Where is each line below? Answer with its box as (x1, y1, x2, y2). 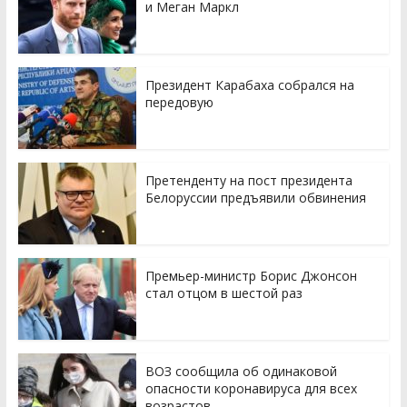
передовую (144, 93, 213, 111)
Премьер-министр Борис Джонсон (144, 266, 357, 284)
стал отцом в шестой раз (144, 283, 303, 302)
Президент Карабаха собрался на (144, 75, 354, 94)
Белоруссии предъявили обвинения (144, 188, 366, 206)
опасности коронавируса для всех (144, 379, 357, 397)
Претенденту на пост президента (144, 171, 352, 189)
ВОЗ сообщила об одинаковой (144, 362, 337, 380)
